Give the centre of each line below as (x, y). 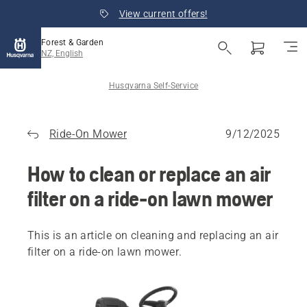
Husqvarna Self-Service (153, 86)
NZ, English (62, 53)
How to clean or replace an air (149, 174)
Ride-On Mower (88, 134)
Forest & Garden (72, 42)
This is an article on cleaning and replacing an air (153, 235)
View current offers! (163, 14)
